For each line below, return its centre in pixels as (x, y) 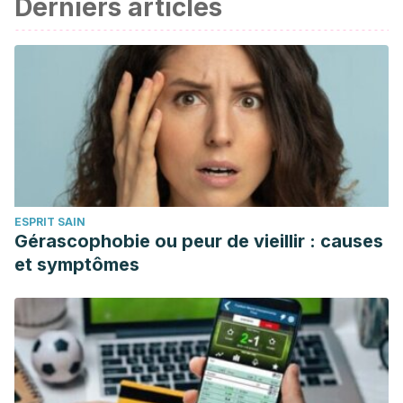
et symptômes (77, 264)
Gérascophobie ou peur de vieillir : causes (199, 241)
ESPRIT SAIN (50, 222)
